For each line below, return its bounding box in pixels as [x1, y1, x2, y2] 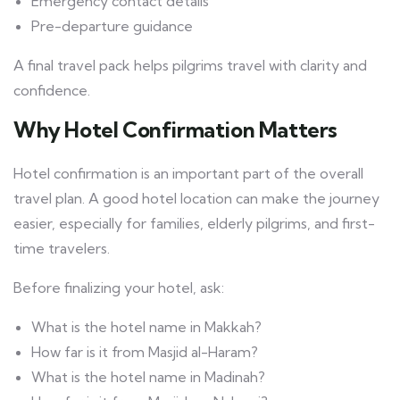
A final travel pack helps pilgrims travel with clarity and [13, 56, 367, 75]
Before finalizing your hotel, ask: [13, 279, 224, 297]
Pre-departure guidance [31, 17, 193, 36]
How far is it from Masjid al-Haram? [31, 343, 258, 362]
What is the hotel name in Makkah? [31, 318, 262, 337]
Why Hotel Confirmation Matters [13, 116, 337, 144]
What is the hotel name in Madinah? [31, 368, 265, 387]
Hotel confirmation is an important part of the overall [13, 164, 363, 183]
